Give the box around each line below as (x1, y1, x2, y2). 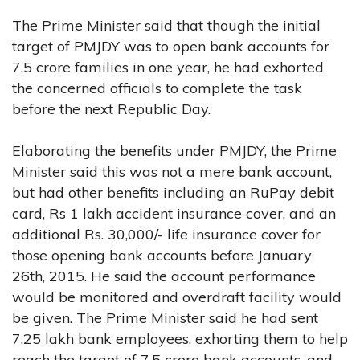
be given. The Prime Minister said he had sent (12, 309, 318, 328)
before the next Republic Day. (12, 100, 211, 119)
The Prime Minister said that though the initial (12, 16, 321, 35)
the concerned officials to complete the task (12, 79, 302, 98)
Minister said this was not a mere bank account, (12, 162, 332, 182)
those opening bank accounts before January (12, 246, 312, 265)
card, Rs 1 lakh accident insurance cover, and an (12, 204, 336, 223)
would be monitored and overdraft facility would (12, 288, 342, 307)
